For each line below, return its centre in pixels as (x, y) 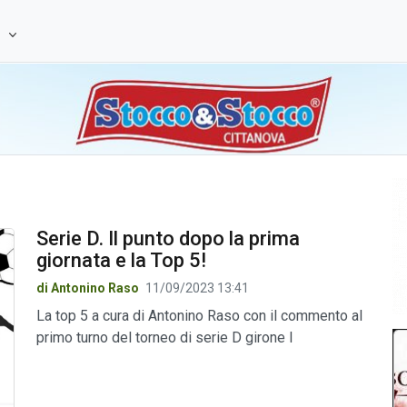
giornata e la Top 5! (121, 260)
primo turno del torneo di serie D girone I (164, 338)
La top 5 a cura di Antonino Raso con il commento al (199, 316)
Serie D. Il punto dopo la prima (168, 238)
